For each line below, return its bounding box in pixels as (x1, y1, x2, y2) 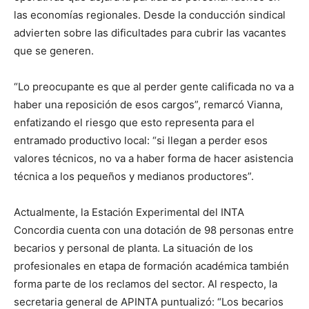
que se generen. (14, 43, 94, 57)
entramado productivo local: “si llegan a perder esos (14, 133, 268, 147)
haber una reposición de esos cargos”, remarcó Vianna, (14, 97, 283, 111)
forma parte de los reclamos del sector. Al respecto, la (14, 277, 277, 290)
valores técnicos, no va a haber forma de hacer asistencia (14, 151, 293, 165)
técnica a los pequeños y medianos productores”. (14, 169, 254, 183)
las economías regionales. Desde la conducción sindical (14, 8, 286, 21)
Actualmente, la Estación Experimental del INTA (14, 205, 244, 219)
